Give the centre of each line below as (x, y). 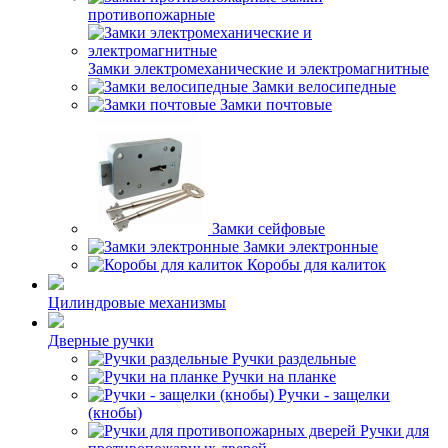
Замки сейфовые (268, 228)
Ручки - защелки (334, 394)
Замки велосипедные (324, 86)
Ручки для (394, 430)
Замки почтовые (276, 104)
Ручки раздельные (294, 358)
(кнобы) (115, 412)
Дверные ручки (101, 340)
